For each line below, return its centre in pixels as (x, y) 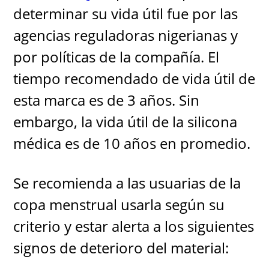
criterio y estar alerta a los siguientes (134, 226)
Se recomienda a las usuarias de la (127, 183)
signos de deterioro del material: (121, 248)
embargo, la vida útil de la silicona (125, 122)
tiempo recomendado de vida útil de (134, 78)
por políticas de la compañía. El (116, 57)
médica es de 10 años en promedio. (132, 143)
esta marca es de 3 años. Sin (107, 100)
